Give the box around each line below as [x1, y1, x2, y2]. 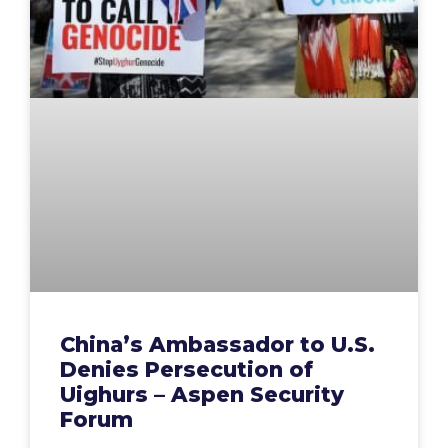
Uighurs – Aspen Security [60, 382, 344, 408]
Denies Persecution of [60, 357, 313, 383]
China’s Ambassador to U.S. [60, 332, 375, 358]
